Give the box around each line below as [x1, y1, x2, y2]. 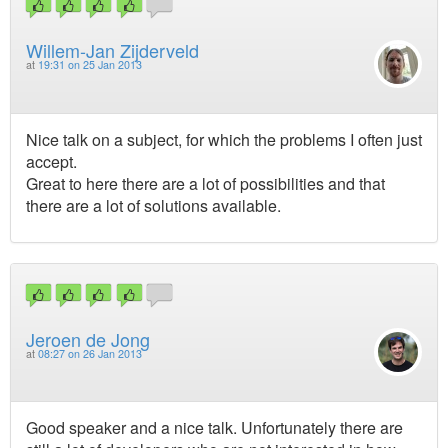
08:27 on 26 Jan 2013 [38, 345, 142, 361]
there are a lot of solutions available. [26, 193, 281, 217]
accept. [26, 149, 77, 173]
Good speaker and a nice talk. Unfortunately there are [26, 416, 403, 440]
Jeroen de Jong [26, 325, 150, 352]
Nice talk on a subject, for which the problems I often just [26, 127, 422, 151]
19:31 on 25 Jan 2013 [38, 57, 142, 73]
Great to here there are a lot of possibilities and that [26, 171, 385, 195]
